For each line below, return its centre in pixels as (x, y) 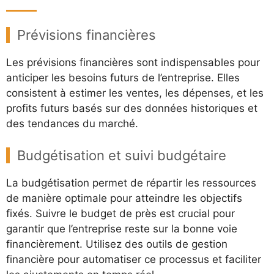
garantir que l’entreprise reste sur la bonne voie (122, 228)
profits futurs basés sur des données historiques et (132, 108)
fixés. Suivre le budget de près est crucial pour (120, 213)
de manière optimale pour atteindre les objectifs (124, 198)
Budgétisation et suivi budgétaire (122, 155)
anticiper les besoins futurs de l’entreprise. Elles (123, 78)
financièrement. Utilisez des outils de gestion (117, 244)
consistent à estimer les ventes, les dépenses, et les (135, 93)
